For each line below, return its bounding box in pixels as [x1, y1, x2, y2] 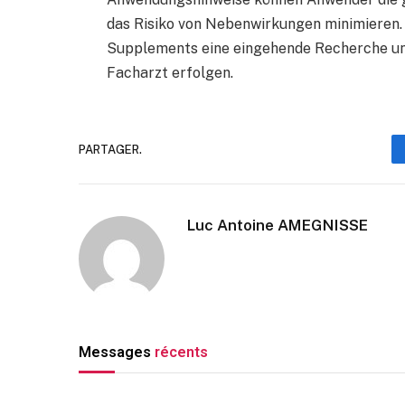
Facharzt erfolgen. [106, 64, 233, 82]
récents [155, 344, 208, 362]
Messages [79, 344, 155, 362]
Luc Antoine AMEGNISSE [187, 216, 368, 235]
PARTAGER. [79, 142, 142, 156]
